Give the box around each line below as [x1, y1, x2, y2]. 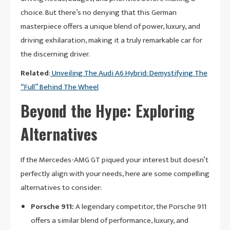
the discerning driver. [21, 48, 90, 61]
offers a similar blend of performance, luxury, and [31, 214, 188, 227]
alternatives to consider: [21, 181, 102, 195]
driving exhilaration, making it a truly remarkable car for [21, 34, 202, 47]
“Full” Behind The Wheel [21, 81, 99, 94]
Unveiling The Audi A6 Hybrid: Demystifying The [50, 67, 207, 80]
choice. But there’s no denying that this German [21, 6, 177, 20]
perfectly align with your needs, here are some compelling [21, 167, 209, 181]
